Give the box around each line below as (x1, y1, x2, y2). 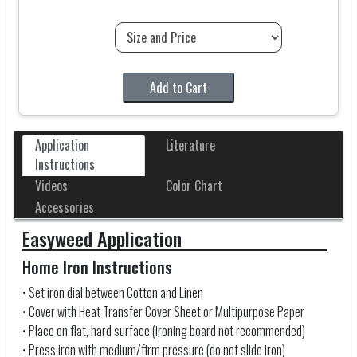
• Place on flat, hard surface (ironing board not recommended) (22, 321, 305, 341)
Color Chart (165, 176, 222, 196)
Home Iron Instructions (22, 255, 172, 280)
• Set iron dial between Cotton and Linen (22, 283, 203, 303)
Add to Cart (149, 78, 207, 98)
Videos (34, 176, 68, 196)
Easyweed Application (22, 224, 182, 253)
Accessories (34, 198, 94, 218)
